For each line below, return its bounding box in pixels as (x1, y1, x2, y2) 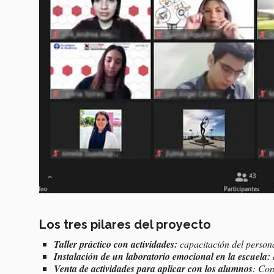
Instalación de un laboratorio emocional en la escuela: (54, 249, 273, 263)
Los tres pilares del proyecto (39, 217, 211, 232)
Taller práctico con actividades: (54, 237, 177, 251)
